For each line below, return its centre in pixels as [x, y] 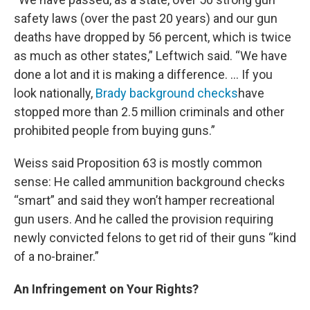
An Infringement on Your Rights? [106, 289]
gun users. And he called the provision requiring [144, 219]
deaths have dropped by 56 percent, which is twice [153, 37]
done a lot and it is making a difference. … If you [143, 74]
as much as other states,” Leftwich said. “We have [151, 55]
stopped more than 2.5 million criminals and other [149, 111]
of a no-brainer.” [56, 256]
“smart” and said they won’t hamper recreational [144, 200]
